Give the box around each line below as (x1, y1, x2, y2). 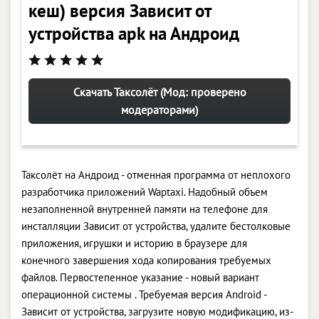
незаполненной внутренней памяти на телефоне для (21, 202, 268, 216)
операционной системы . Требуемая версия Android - (21, 287, 266, 301)
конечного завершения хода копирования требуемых (21, 253, 271, 267)
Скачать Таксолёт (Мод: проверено (73, 84, 246, 99)
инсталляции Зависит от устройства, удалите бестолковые (21, 219, 291, 233)
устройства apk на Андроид (28, 21, 239, 45)
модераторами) (121, 102, 198, 117)
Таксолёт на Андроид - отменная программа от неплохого (21, 167, 291, 182)
